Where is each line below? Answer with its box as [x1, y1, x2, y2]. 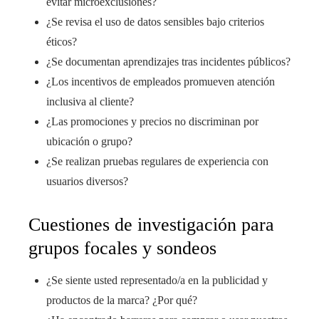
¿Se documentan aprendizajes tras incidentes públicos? [46, 56, 291, 68]
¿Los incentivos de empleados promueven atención [46, 75, 275, 88]
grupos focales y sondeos [28, 238, 216, 258]
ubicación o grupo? [46, 135, 132, 147]
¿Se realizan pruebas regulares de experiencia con [46, 155, 268, 167]
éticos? [46, 36, 77, 48]
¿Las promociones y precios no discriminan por [46, 115, 258, 127]
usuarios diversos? [46, 175, 128, 187]
